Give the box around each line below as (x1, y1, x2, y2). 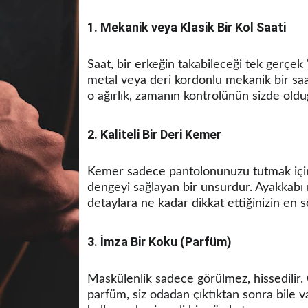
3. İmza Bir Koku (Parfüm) (87, 234, 232, 249)
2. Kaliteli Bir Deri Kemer (87, 127, 221, 142)
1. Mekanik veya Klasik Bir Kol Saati (87, 20, 286, 34)
